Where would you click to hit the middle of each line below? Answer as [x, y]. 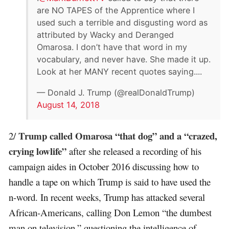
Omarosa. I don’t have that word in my [112, 47]
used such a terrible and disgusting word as [122, 22]
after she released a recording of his [134, 151]
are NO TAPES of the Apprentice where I [116, 10]
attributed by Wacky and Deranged [106, 35]
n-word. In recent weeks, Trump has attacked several [107, 197]
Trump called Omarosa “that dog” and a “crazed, [118, 136]
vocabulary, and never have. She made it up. [124, 59]
